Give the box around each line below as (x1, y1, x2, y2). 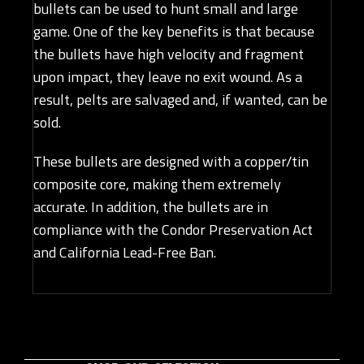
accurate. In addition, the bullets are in (33, 196, 268, 219)
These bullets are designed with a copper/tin (33, 150, 309, 173)
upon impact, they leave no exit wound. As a (33, 66, 302, 89)
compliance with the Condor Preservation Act (33, 219, 313, 241)
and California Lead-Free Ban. (33, 241, 216, 264)
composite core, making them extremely (33, 173, 281, 196)
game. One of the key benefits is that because (33, 20, 314, 43)
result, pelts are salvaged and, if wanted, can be (33, 89, 327, 111)
